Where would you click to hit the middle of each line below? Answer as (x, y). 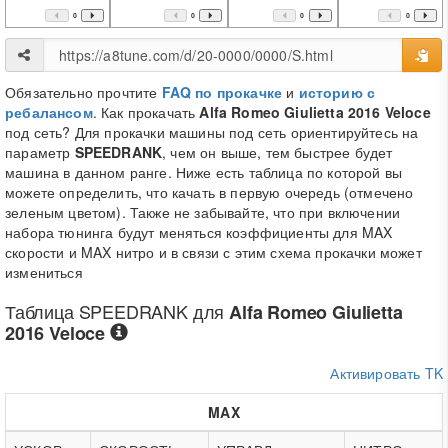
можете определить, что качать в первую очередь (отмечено (209, 192)
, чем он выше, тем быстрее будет (277, 152)
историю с (337, 92)
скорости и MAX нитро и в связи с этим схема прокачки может (213, 252)
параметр (40, 152)
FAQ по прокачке (222, 92)
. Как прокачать (146, 112)
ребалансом (49, 112)
